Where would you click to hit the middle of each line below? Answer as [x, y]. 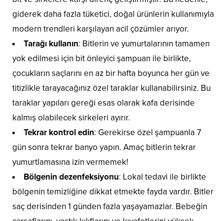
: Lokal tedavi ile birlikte [163, 177]
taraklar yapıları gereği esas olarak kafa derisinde [104, 103]
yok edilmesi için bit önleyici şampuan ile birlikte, [102, 59]
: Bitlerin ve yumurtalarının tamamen [144, 44]
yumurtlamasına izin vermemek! [70, 162]
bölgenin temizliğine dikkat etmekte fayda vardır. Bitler [113, 192]
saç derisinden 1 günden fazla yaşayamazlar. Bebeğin [110, 207]
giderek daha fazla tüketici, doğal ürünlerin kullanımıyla [113, 14]
